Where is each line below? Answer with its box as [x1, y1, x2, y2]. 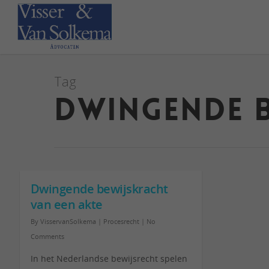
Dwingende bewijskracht [30, 181, 168, 197]
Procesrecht [103, 217, 139, 226]
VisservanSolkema [40, 217, 96, 226]
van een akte [30, 196, 103, 213]
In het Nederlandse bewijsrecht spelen [30, 253, 187, 264]
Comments [30, 232, 64, 241]
